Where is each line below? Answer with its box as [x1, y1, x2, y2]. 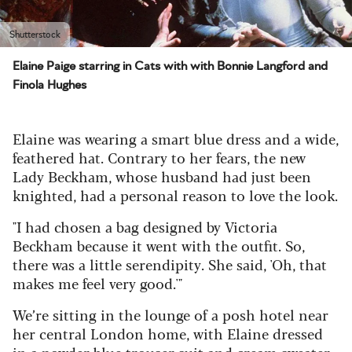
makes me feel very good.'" [13, 272, 182, 293]
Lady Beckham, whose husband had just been [13, 165, 311, 186]
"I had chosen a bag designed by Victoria [13, 215, 277, 236]
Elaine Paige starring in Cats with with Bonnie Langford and [13, 59, 328, 72]
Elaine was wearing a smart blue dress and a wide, [13, 127, 339, 148]
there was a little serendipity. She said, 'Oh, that [13, 253, 327, 274]
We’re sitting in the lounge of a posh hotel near [13, 303, 328, 324]
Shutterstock [9, 29, 60, 39]
